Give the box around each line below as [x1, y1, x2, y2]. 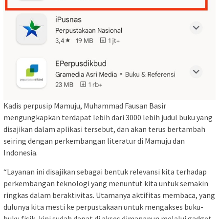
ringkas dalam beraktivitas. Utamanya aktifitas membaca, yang [3, 190, 215, 200]
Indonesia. [3, 147, 38, 157]
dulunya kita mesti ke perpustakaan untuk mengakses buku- [3, 201, 203, 212]
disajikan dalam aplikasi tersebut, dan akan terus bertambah [3, 124, 205, 134]
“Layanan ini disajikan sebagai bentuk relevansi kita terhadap [3, 166, 207, 176]
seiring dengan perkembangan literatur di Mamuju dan [3, 135, 185, 146]
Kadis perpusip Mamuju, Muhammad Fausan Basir [3, 100, 166, 110]
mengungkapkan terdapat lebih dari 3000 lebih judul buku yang [3, 112, 213, 122]
